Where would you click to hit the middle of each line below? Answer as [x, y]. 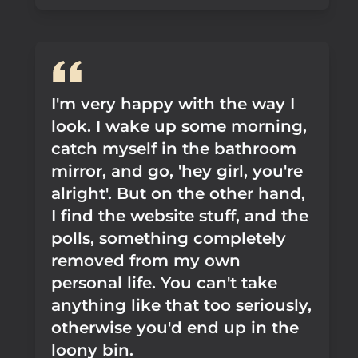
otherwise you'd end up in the [175, 328]
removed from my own [146, 261]
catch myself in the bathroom [174, 149]
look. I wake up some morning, [179, 126]
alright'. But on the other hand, [178, 193]
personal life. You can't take [164, 283]
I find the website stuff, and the [180, 216]
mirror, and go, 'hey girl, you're [177, 171]
